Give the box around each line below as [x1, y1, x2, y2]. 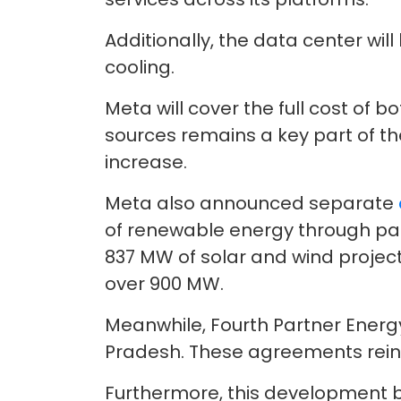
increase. [105, 149, 187, 175]
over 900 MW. [105, 271, 224, 296]
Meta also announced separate [105, 191, 398, 216]
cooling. [105, 55, 175, 80]
